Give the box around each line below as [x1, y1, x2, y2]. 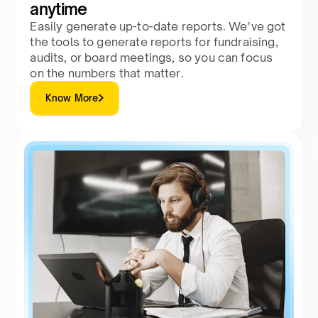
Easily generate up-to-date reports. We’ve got [30, 18, 286, 33]
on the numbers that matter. [30, 65, 184, 80]
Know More [45, 92, 99, 104]
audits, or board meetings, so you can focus [30, 50, 273, 65]
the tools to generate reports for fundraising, [30, 34, 278, 49]
